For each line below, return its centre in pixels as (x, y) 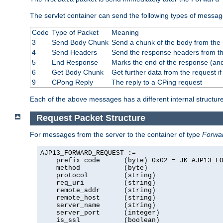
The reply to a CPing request (157, 82)
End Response (75, 62)
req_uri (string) (98, 183)
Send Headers (74, 53)
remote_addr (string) (98, 190)
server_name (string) (98, 205)
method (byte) (94, 168)
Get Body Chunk (77, 72)
